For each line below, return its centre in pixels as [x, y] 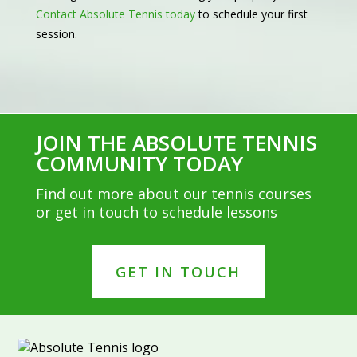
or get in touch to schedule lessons [156, 212]
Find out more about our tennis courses [173, 194]
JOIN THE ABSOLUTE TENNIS [176, 143]
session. [56, 34]
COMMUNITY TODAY [139, 164]
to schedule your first [251, 14]
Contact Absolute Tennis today [115, 14]
